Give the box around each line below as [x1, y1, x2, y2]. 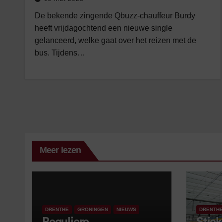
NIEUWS [116, 207, 136, 212]
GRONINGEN [77, 207, 108, 212]
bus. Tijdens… [35, 49, 85, 57]
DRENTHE [45, 207, 69, 212]
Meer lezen [40, 145, 81, 155]
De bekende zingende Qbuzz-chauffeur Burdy [35, 11, 195, 20]
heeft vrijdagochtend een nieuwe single [35, 24, 172, 32]
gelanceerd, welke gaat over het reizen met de [35, 36, 196, 45]
